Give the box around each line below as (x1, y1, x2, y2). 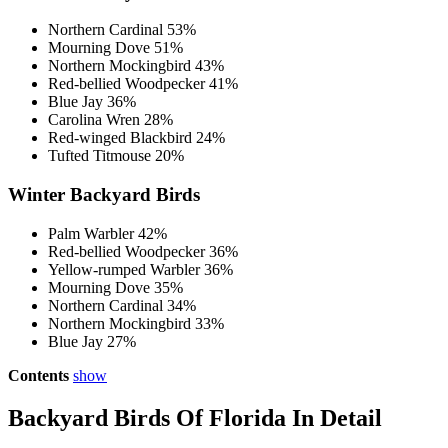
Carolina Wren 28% (48, 111, 173, 129)
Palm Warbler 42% (48, 224, 167, 242)
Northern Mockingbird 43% (48, 57, 224, 75)
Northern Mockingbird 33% (48, 314, 224, 332)
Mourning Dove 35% (48, 278, 183, 296)
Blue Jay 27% (48, 332, 136, 350)
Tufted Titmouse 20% (48, 147, 184, 165)
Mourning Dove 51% (48, 39, 183, 57)
